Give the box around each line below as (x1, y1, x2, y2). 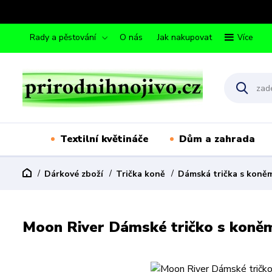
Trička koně (116, 168, 165, 180)
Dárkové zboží (44, 168, 103, 180)
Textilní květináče (59, 132, 149, 146)
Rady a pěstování (30, 32, 96, 43)
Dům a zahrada (178, 132, 255, 146)
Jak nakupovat (157, 32, 212, 43)
